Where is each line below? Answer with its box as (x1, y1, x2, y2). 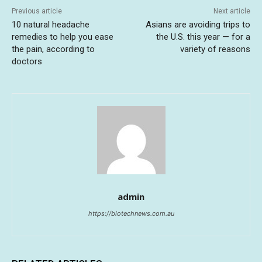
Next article (213, 6, 250, 15)
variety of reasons (180, 43, 250, 54)
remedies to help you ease (12, 31, 113, 42)
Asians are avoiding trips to (145, 19, 250, 30)
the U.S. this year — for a (156, 31, 250, 42)
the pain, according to (12, 43, 95, 54)
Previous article (12, 6, 62, 15)
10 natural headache (12, 19, 89, 30)
